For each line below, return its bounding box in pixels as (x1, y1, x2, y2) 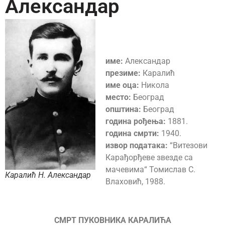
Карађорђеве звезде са (105, 152, 193, 162)
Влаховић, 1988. (105, 176, 165, 186)
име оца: (105, 80, 139, 90)
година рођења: (105, 116, 166, 126)
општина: (105, 104, 141, 114)
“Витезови (168, 140, 207, 150)
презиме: (105, 68, 141, 78)
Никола (139, 80, 169, 90)
